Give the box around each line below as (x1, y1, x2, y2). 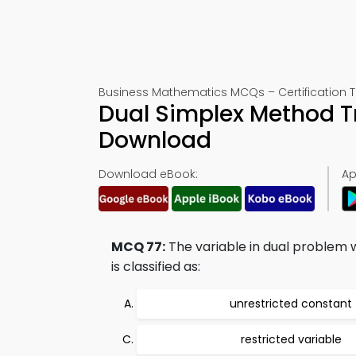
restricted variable (240, 331, 342, 347)
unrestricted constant (230, 296, 352, 311)
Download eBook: (99, 166, 198, 182)
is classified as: (111, 257, 200, 276)
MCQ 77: (111, 238, 165, 256)
